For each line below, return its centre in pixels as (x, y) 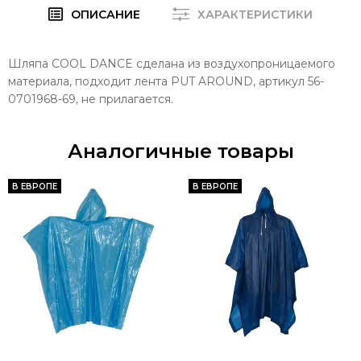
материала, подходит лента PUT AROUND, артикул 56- (166, 81)
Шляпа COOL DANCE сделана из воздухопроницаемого (172, 63)
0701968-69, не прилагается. (91, 99)
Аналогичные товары (180, 151)
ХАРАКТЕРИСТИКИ (255, 14)
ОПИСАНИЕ (106, 14)
